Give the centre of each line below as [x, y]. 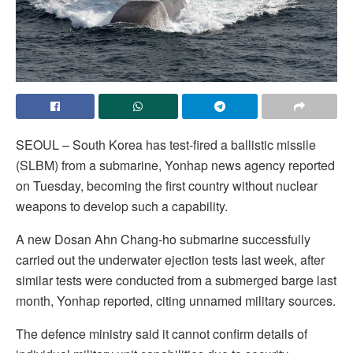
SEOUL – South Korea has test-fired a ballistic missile [166, 145]
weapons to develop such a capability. [122, 206]
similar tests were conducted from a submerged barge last [176, 281]
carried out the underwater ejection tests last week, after [170, 260]
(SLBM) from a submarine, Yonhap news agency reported [175, 165]
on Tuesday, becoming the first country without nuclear [167, 186]
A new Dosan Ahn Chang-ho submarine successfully [163, 240]
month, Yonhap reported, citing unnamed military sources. [176, 301]
